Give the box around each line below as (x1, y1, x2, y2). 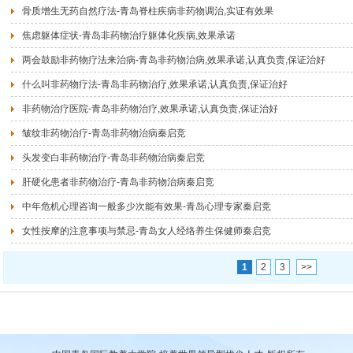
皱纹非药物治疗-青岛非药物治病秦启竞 (22, 128, 186, 139)
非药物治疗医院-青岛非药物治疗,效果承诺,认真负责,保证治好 (22, 103, 278, 114)
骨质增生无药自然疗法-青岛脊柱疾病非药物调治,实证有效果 (22, 6, 273, 17)
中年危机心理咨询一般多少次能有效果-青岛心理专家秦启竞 (22, 201, 271, 212)
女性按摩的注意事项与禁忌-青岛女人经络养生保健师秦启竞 (22, 225, 271, 236)
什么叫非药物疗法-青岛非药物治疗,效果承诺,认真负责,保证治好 (22, 79, 288, 90)
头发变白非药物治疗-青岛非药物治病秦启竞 (22, 152, 205, 163)
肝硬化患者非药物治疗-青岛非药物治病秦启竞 (22, 176, 214, 188)
